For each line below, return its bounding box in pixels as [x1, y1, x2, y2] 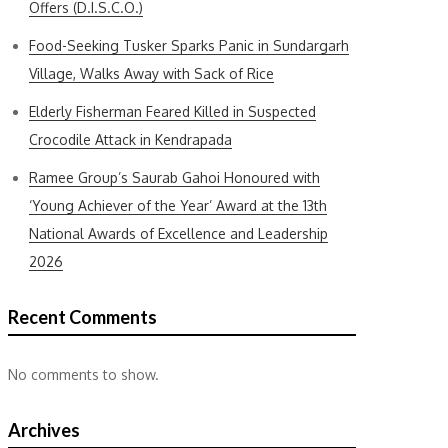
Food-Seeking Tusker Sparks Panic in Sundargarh [29, 37, 349, 54]
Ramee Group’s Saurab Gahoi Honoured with [29, 169, 320, 186]
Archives [8, 419, 80, 441]
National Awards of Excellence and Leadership [29, 225, 328, 242]
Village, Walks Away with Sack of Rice [29, 65, 274, 82]
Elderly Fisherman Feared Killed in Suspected [29, 103, 316, 120]
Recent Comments [8, 306, 157, 328]
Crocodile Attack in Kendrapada [29, 131, 232, 148]
